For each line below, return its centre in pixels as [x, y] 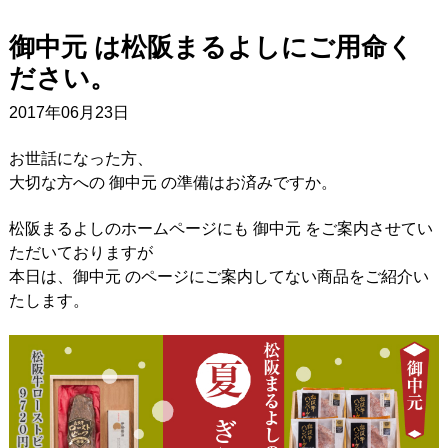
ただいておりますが [80, 253]
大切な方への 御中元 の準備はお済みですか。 [172, 183]
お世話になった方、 [80, 159]
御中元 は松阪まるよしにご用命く [211, 47]
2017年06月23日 [68, 113]
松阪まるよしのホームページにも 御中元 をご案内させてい [220, 229]
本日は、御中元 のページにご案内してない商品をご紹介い [218, 277]
